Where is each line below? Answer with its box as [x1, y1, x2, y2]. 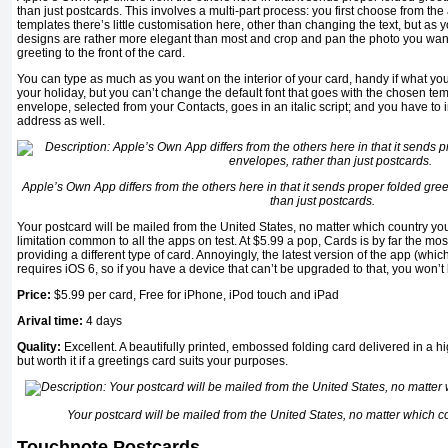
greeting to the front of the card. [17, 46, 185, 61]
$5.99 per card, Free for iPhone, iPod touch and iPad [51, 288, 339, 303]
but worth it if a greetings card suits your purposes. [17, 354, 288, 369]
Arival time [17, 314, 79, 329]
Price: [17, 288, 51, 303]
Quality [17, 340, 57, 355]
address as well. [17, 114, 105, 129]
